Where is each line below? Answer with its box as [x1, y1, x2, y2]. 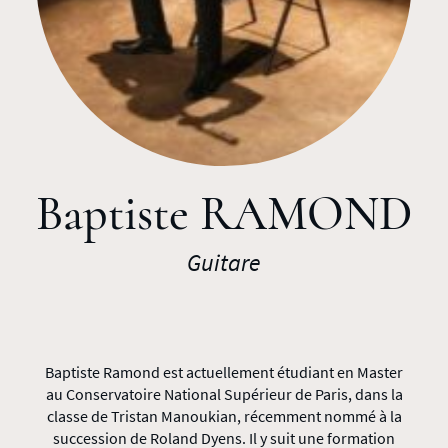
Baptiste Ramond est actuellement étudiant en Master [45, 362, 403, 382]
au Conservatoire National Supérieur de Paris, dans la [45, 384, 403, 404]
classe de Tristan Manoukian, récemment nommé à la [46, 406, 402, 426]
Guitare [187, 247, 261, 278]
